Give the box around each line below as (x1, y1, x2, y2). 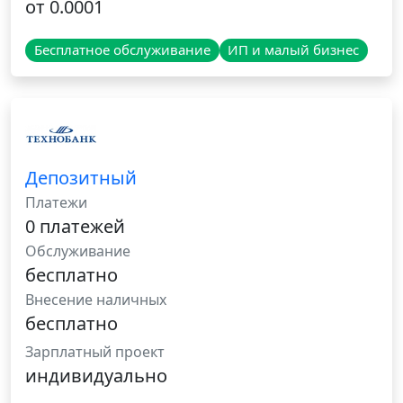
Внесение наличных (25, 290, 166, 310)
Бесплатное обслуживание (33, 40, 210, 59)
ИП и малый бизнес (228, 40, 360, 59)
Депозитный (25, 166, 137, 191)
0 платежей (25, 214, 125, 239)
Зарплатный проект (25, 342, 165, 363)
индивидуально (25, 363, 167, 389)
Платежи (25, 193, 87, 213)
